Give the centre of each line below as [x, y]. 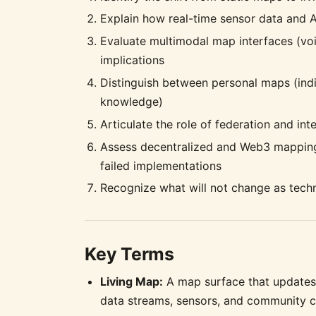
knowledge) [132, 101]
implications [133, 60]
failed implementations [161, 165]
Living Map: [132, 281]
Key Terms [129, 254]
